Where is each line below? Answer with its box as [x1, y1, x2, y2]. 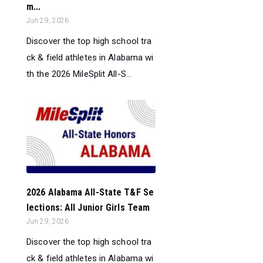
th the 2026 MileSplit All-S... [26, 69, 132, 80]
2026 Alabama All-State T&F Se [26, 186, 154, 198]
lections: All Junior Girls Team [26, 201, 150, 213]
